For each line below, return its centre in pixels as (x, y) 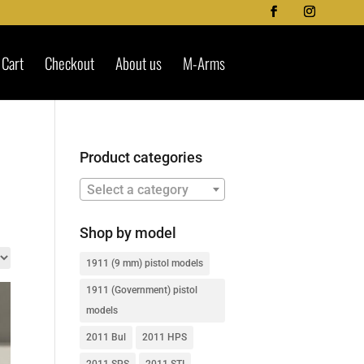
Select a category (137, 189)
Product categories (141, 157)
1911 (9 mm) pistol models (144, 263)
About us (139, 63)
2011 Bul (106, 337)
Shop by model (128, 232)
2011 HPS (164, 337)
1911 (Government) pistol (141, 290)
